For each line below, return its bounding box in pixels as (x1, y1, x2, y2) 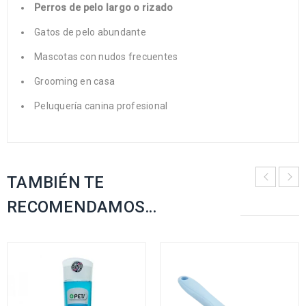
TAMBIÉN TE (7, 172, 105, 192)
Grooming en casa (34, 75, 115, 87)
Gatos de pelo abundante (34, 26, 146, 38)
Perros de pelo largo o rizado (34, 1, 173, 13)
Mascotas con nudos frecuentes (34, 51, 178, 62)
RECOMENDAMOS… (7, 197, 157, 217)
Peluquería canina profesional (34, 100, 168, 111)
